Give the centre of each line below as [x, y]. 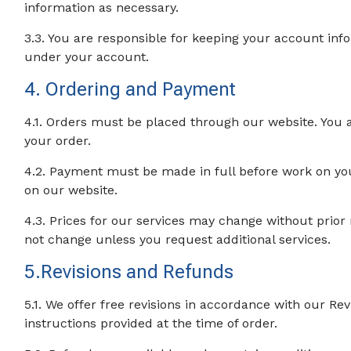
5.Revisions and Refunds [129, 272]
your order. [58, 141]
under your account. [87, 57]
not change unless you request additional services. [178, 239]
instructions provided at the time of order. [151, 323]
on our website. [71, 190]
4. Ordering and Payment [130, 89]
